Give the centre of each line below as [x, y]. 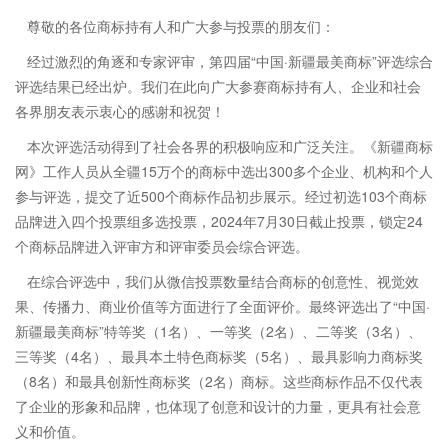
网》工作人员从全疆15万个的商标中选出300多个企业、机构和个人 [224, 170]
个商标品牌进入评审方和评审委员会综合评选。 [162, 245]
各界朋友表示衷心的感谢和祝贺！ [120, 110]
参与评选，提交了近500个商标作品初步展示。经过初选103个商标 [221, 195]
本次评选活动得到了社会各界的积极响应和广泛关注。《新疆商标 [230, 145]
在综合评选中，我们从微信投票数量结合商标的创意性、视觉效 [223, 280]
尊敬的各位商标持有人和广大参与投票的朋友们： [181, 25]
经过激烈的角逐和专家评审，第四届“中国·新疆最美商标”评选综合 [230, 60]
